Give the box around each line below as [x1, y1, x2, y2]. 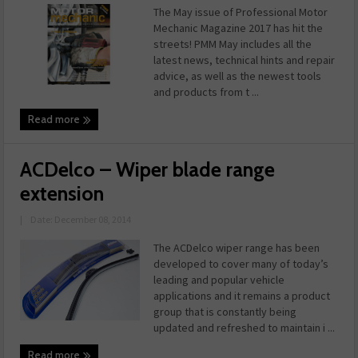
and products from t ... [153, 85, 260, 100]
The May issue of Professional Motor [153, 5, 328, 20]
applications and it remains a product [153, 288, 331, 304]
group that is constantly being [153, 304, 297, 320]
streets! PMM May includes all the [153, 37, 312, 52]
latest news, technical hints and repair [153, 53, 336, 68]
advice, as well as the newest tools [153, 69, 322, 84]
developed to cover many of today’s [153, 257, 329, 272]
